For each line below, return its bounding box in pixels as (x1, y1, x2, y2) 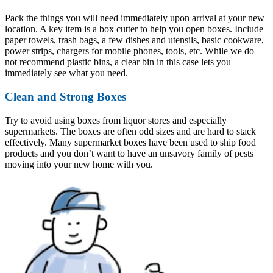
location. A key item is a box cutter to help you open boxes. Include (5, 24, 263, 35)
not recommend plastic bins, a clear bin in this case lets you (5, 57, 231, 68)
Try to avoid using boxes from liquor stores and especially (5, 115, 227, 126)
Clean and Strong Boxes (5, 90, 126, 103)
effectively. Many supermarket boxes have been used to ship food (5, 136, 256, 147)
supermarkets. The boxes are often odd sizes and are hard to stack (5, 126, 256, 136)
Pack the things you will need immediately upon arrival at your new (5, 13, 264, 24)
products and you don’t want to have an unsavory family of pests (5, 147, 253, 158)
